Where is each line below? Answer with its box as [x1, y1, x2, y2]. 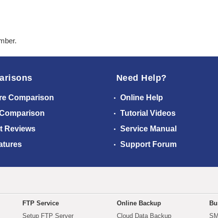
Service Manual [118, 125, 177, 133]
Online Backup [117, 200, 161, 207]
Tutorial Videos [118, 109, 176, 118]
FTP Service [22, 200, 59, 207]
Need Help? [116, 73, 167, 83]
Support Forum [118, 140, 177, 149]
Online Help [118, 93, 163, 102]
